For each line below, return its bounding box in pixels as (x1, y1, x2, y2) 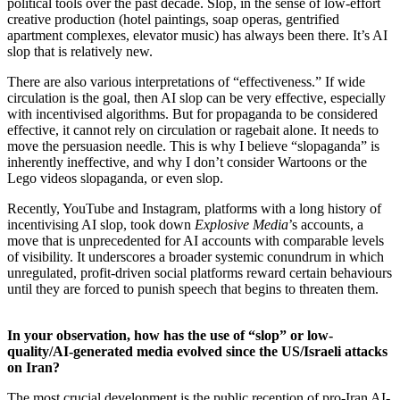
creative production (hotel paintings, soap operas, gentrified (7, 11, 339, 27)
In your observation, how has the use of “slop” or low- (7, 327, 333, 343)
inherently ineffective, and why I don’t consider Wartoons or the (7, 154, 367, 170)
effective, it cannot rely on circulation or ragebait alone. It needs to (7, 121, 379, 137)
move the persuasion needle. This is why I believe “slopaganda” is (7, 137, 379, 154)
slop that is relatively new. (7, 43, 153, 59)
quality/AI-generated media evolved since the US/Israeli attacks (7, 343, 387, 359)
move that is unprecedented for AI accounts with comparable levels (7, 232, 384, 248)
